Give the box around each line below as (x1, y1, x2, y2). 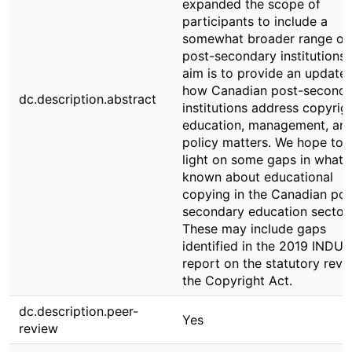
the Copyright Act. (182, 273, 292, 288)
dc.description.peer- (19, 303, 138, 319)
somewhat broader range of (182, 31, 349, 46)
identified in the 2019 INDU (182, 238, 343, 254)
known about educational (182, 169, 333, 185)
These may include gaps (182, 221, 326, 236)
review (19, 321, 58, 336)
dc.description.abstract (19, 91, 156, 107)
